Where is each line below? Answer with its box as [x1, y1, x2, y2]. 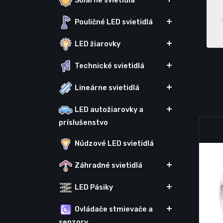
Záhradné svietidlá [75, 161, 142, 170]
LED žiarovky [75, 39, 120, 48]
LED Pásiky [75, 183, 113, 192]
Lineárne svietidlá [75, 83, 139, 92]
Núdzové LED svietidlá [75, 139, 154, 148]
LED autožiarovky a [75, 105, 143, 114]
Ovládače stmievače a [75, 205, 153, 214]
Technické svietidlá [75, 61, 144, 70]
